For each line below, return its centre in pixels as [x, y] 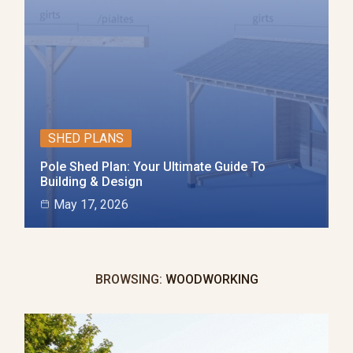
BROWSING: [128, 279]
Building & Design [91, 182]
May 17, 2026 [91, 204]
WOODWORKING [210, 279]
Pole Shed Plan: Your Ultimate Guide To [153, 167]
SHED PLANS [86, 138]
